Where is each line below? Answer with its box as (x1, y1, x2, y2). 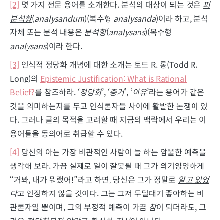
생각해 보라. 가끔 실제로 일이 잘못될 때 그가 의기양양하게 (10, 159, 204, 171)
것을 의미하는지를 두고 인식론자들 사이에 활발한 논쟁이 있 (10, 99, 208, 111)
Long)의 (10, 72, 40, 84)
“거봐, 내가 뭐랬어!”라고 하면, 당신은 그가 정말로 (10, 173, 178, 185)
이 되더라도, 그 (156, 200, 206, 213)
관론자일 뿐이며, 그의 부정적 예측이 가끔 (10, 200, 149, 213)
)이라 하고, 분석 (156, 12, 208, 24)
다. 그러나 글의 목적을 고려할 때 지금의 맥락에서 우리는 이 (10, 113, 206, 125)
